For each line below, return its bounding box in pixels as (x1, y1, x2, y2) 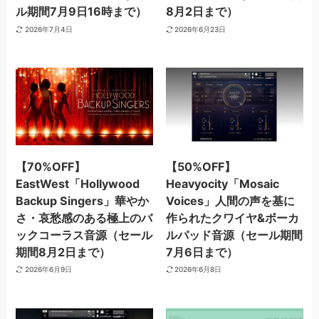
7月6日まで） (165, 244, 238, 259)
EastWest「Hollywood (16, 176, 140, 191)
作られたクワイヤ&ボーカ (165, 210, 299, 225)
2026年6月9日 (24, 265, 72, 274)
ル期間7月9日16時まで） (16, 4, 147, 19)
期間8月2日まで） (16, 244, 111, 259)
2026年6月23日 (174, 24, 226, 33)
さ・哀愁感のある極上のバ (16, 210, 153, 225)
